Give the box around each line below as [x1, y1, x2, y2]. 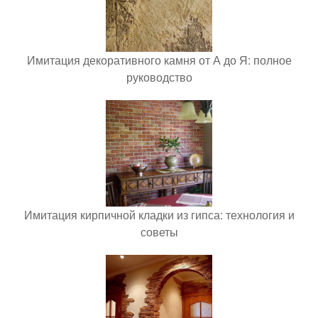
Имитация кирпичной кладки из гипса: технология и [23, 206, 295, 223]
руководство [126, 68, 192, 85]
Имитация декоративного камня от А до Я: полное [26, 51, 292, 68]
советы [140, 223, 178, 240]
